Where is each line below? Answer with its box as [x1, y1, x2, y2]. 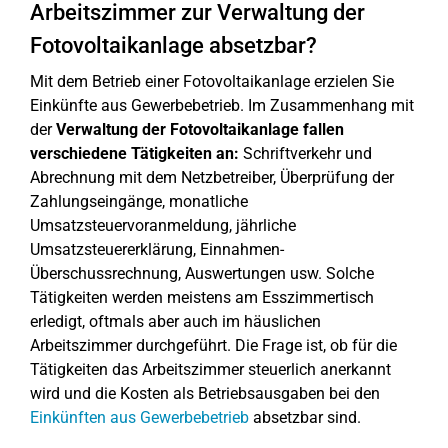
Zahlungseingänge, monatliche [30, 192, 248, 211]
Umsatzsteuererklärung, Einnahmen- [30, 240, 284, 259]
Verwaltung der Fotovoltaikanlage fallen [56, 120, 344, 139]
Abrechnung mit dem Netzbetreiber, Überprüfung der [30, 168, 394, 187]
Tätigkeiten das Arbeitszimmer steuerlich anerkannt [30, 360, 391, 379]
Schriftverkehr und [239, 144, 372, 163]
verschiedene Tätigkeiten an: [30, 144, 239, 163]
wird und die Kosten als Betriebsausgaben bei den [30, 384, 380, 403]
